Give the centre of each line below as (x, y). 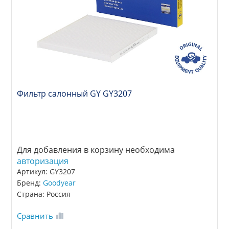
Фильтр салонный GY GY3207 (75, 94)
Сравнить (35, 216)
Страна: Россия (44, 194)
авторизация (43, 161)
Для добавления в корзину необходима (96, 150)
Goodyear (60, 183)
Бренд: (30, 183)
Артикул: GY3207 (46, 172)
